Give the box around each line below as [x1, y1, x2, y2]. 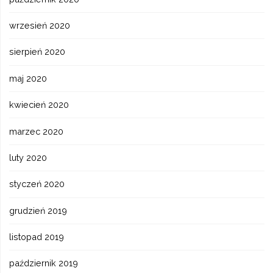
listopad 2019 [9, 232, 65, 243]
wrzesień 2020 [9, 20, 71, 31]
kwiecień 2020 [9, 99, 69, 110]
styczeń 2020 [9, 179, 65, 190]
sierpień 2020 [9, 46, 66, 57]
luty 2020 [9, 152, 48, 163]
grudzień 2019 [9, 205, 68, 216]
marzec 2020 [9, 126, 64, 136]
